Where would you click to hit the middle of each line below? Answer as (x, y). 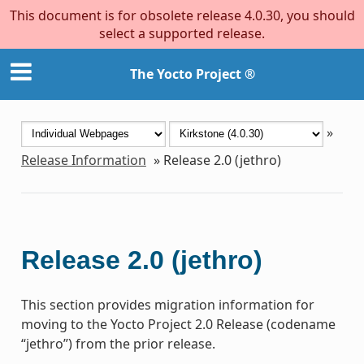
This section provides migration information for (167, 304)
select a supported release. (182, 33)
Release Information (83, 160)
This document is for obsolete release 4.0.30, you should (182, 15)
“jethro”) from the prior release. (118, 343)
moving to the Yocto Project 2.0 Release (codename (178, 324)
